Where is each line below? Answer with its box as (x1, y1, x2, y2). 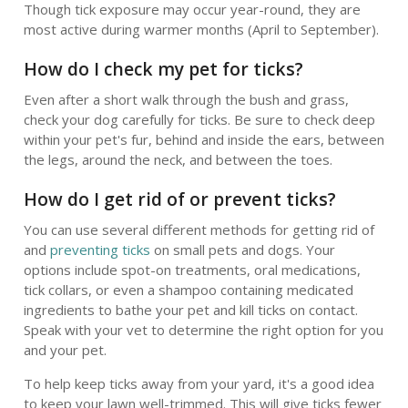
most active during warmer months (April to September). (23, 20, 379, 38)
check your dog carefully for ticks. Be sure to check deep (23, 110, 375, 128)
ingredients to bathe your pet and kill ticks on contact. (23, 301, 358, 319)
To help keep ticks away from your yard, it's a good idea (23, 374, 374, 393)
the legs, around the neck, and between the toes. (23, 150, 336, 168)
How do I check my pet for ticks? (23, 56, 303, 81)
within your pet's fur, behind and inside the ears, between (23, 130, 384, 148)
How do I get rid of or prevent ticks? (23, 187, 336, 211)
